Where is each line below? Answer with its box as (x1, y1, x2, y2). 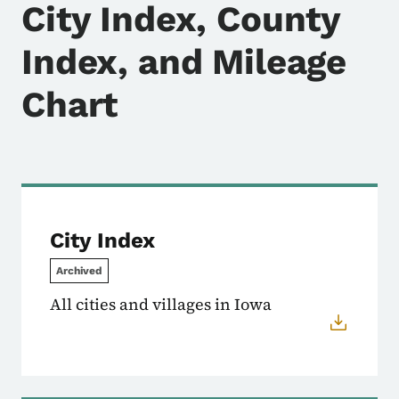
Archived (56, 264, 102, 277)
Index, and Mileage (21, 40, 347, 83)
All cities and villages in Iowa (50, 292, 272, 315)
